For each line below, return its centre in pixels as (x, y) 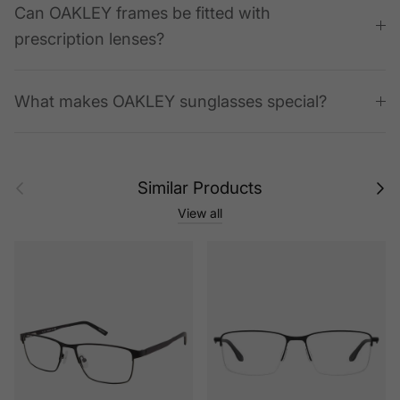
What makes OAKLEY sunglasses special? (171, 101)
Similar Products (200, 188)
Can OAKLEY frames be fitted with (142, 13)
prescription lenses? (89, 39)
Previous (29, 182)
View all (200, 213)
